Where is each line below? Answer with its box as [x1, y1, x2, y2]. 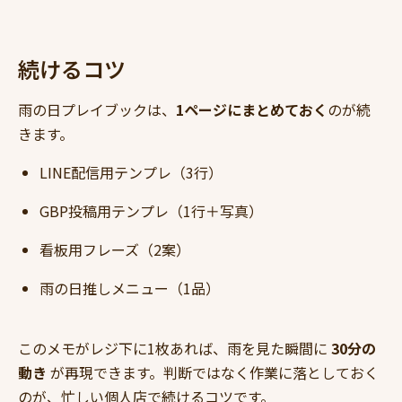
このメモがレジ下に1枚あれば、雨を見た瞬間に [18, 337, 331, 360]
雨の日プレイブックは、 [18, 99, 176, 121]
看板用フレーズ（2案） [39, 239, 190, 261]
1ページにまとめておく [176, 99, 328, 121]
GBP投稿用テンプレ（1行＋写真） [39, 200, 263, 223]
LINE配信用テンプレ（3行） [39, 162, 223, 184]
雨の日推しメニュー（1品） [39, 277, 220, 300]
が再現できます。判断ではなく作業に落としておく [47, 362, 379, 384]
